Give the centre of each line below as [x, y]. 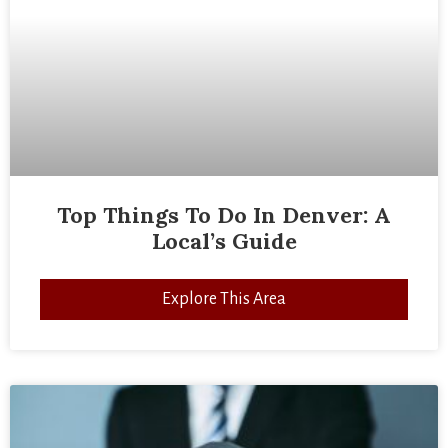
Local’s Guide [224, 240]
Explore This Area [224, 298]
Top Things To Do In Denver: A [224, 214]
